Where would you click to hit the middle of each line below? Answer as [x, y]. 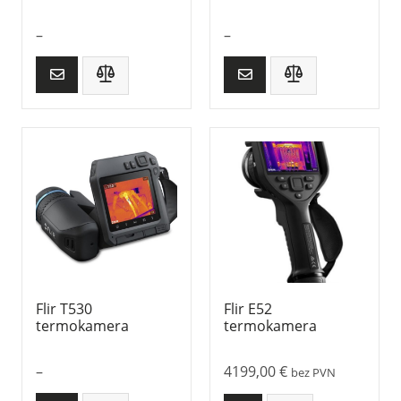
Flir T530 [64, 308]
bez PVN [313, 372]
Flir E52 [248, 308]
